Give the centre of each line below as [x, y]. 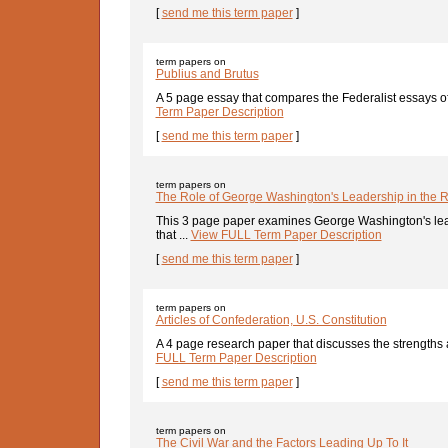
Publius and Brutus [207, 74]
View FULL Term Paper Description [286, 235]
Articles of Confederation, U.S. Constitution [271, 320]
